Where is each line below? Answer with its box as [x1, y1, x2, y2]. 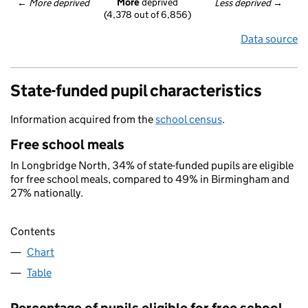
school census [155, 113, 222, 126]
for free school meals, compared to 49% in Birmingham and [10, 173, 289, 186]
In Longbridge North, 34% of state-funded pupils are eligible [10, 159, 294, 172]
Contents [10, 225, 55, 239]
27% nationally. [10, 186, 83, 199]
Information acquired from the [10, 113, 155, 126]
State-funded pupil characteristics [10, 80, 262, 100]
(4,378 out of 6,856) [104, 8, 191, 21]
